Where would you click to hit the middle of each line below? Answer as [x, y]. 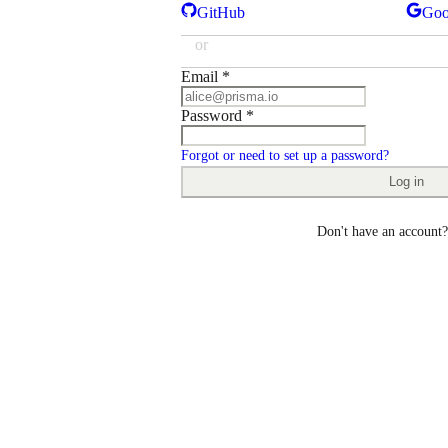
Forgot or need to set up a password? [285, 155]
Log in [406, 182]
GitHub [221, 13]
